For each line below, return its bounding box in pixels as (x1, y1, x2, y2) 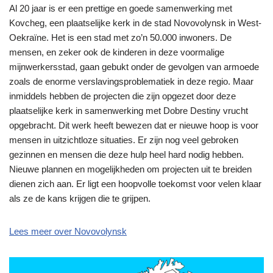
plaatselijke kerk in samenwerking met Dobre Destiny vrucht (9, 105, 248, 116)
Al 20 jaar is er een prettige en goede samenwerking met (9, 2, 232, 13)
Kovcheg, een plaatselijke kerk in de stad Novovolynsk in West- (9, 17, 261, 28)
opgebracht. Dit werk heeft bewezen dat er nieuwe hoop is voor (9, 119, 258, 130)
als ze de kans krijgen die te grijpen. (9, 193, 151, 204)
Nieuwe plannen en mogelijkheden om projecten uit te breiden (9, 163, 252, 174)
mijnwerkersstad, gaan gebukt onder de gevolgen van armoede (9, 61, 259, 72)
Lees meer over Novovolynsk (9, 225, 127, 236)
